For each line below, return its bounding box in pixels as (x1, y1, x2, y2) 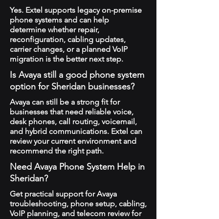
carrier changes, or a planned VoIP (10, 44, 128, 54)
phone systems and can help (10, 15, 109, 24)
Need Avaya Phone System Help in (10, 161, 145, 172)
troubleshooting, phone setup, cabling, (10, 199, 147, 208)
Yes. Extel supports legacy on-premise (10, 5, 142, 15)
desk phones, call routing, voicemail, (10, 117, 137, 126)
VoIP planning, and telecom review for (10, 209, 141, 218)
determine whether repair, (10, 25, 99, 34)
